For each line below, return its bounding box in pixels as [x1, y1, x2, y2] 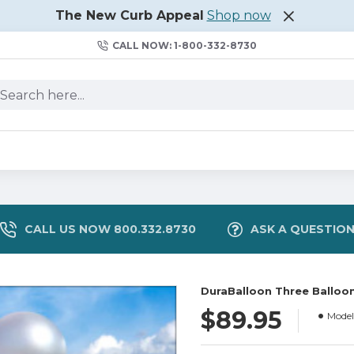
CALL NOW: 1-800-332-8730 [112, 39, 257, 51]
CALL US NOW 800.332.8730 [24, 221, 196, 236]
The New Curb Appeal [55, 8, 204, 23]
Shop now [206, 8, 271, 23]
